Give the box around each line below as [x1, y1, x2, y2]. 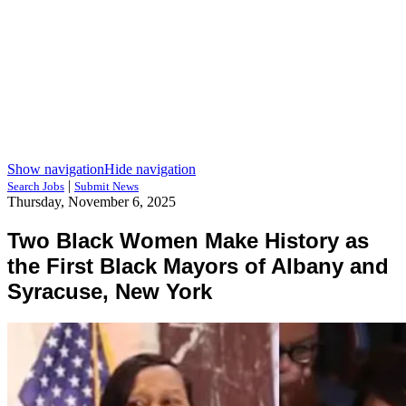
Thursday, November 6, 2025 [7, 194, 176, 209]
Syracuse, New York [7, 278, 212, 304]
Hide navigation [104, 161, 196, 177]
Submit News [74, 179, 139, 193]
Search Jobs [7, 179, 64, 193]
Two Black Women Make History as [7, 227, 369, 253]
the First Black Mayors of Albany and [7, 253, 389, 278]
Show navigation [7, 161, 104, 177]
